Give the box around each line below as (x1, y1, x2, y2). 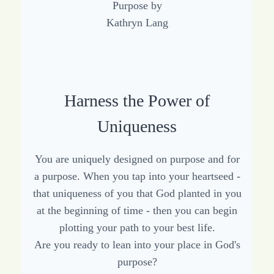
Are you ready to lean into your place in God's (34, 239, 240, 251)
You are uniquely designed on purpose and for (34, 153, 240, 166)
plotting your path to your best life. (59, 221, 215, 234)
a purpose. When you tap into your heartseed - (34, 170, 240, 183)
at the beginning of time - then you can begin (37, 204, 237, 217)
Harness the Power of (64, 91, 210, 111)
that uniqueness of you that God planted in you (32, 187, 242, 200)
